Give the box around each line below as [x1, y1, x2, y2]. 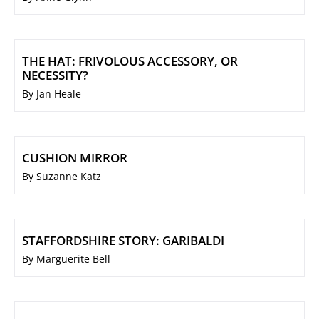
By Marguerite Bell [22, 252, 110, 266]
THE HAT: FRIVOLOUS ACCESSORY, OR [22, 53, 238, 70]
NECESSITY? [22, 67, 88, 84]
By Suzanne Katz [22, 169, 101, 184]
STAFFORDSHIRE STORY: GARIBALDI [22, 232, 224, 249]
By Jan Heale [22, 87, 81, 101]
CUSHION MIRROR [22, 150, 127, 167]
